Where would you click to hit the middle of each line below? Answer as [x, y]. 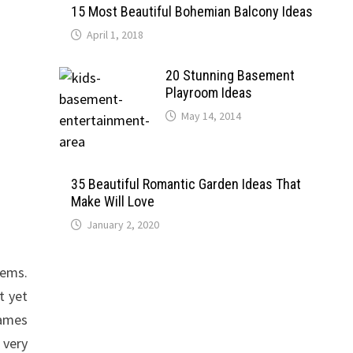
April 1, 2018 [115, 35]
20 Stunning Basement [230, 75]
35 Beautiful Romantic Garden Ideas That [186, 184]
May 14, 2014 [211, 116]
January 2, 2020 [123, 225]
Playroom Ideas [208, 93]
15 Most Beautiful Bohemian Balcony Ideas [191, 11]
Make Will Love [112, 201]
